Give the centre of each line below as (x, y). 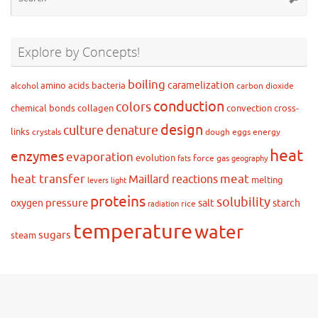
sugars (55, 235)
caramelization (201, 85)
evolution (155, 158)
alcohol (24, 86)
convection (249, 108)
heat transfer (48, 179)
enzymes (37, 157)
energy (267, 132)
